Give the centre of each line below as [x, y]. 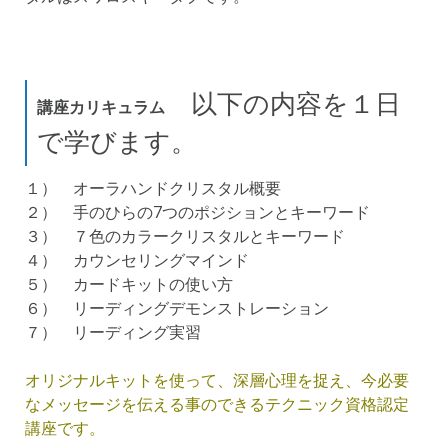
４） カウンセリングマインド [137, 259]
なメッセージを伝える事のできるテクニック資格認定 [217, 403]
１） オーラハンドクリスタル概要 [153, 187]
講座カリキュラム [101, 107]
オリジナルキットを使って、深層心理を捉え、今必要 [217, 379]
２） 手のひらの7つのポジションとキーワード [197, 211]
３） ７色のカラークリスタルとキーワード [185, 235]
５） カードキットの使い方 [129, 283]
